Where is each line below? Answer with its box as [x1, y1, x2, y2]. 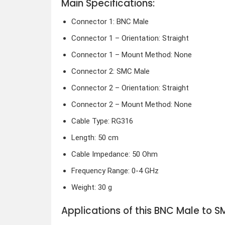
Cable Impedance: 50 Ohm [71, 150, 158, 159]
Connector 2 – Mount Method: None [71, 100, 192, 109]
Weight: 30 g [71, 183, 112, 192]
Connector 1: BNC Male [71, 17, 149, 27]
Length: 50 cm [71, 133, 119, 143]
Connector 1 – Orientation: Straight [71, 34, 189, 43]
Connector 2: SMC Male [71, 67, 150, 76]
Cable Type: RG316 [71, 117, 133, 126]
